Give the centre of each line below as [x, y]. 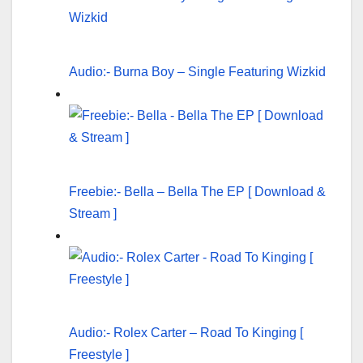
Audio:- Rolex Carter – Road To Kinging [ [186, 333]
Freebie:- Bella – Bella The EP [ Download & [197, 191]
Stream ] [93, 213]
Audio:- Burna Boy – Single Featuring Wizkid [197, 71]
